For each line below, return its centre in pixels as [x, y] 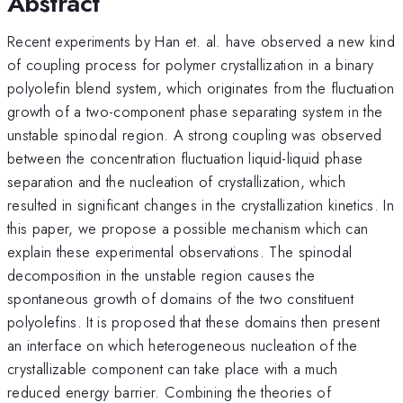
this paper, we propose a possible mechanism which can [188, 228]
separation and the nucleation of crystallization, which [177, 181]
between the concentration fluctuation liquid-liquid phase [185, 158]
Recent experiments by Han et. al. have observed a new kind [201, 41]
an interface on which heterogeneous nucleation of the [183, 345]
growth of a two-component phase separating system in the [195, 111]
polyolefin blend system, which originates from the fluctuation [201, 88]
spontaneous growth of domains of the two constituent [181, 298]
